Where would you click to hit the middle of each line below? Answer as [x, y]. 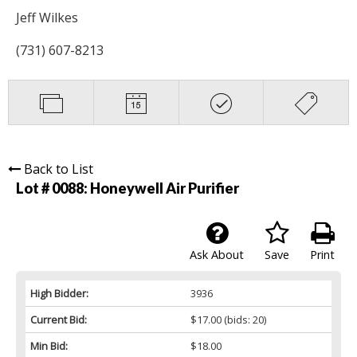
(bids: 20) [243, 319]
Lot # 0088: [53, 188]
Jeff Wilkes [47, 17]
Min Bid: [49, 345]
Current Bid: [59, 319]
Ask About [217, 254]
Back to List [59, 169]
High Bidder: [59, 293]
